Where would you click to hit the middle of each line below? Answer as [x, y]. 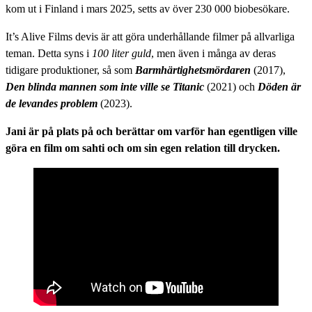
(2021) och [231, 86]
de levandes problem [52, 103]
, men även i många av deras [213, 53]
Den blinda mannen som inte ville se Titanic [105, 86]
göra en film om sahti [55, 148]
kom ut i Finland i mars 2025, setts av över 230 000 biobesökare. [149, 8]
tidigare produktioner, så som [70, 70]
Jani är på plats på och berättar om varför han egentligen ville [151, 131]
